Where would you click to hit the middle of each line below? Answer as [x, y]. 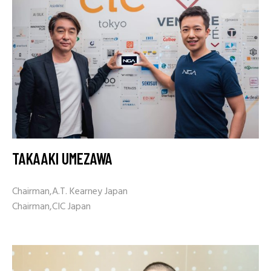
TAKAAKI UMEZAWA [62, 158]
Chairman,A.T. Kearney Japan [70, 191]
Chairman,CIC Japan [51, 207]
